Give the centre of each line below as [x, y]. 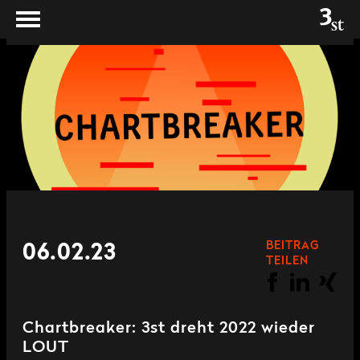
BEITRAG [292, 245]
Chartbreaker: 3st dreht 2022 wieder [169, 328]
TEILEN [287, 261]
